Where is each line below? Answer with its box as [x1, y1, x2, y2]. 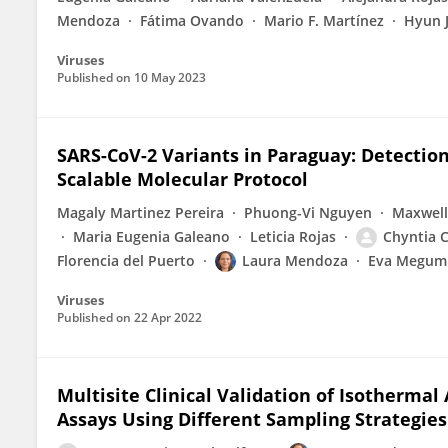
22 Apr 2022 [134, 309, 202, 326]
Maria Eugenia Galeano [73, 227, 230, 246]
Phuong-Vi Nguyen [244, 203, 372, 222]
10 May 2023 [134, 69, 206, 86]
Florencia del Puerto [57, 251, 195, 270]
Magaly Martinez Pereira [57, 203, 224, 222]
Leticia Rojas [250, 227, 336, 246]
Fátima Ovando [140, 11, 244, 30]
